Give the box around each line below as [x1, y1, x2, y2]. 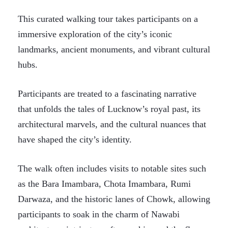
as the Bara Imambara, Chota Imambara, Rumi [18, 179, 191, 189]
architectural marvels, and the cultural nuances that [18, 119, 206, 129]
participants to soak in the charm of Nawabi [18, 209, 180, 219]
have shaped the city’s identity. [18, 134, 132, 145]
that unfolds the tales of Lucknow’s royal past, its [18, 104, 201, 114]
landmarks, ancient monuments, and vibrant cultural [18, 44, 210, 54]
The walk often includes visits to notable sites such [18, 163, 206, 174]
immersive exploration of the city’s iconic [18, 29, 172, 39]
